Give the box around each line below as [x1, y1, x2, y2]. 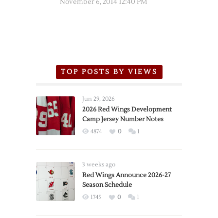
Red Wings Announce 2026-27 [82, 171, 171, 179]
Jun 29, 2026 [82, 95, 115, 103]
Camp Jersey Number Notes [82, 115, 163, 123]
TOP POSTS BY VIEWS [60, 68, 158, 76]
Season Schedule [82, 181, 132, 189]
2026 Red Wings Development [82, 106, 172, 113]
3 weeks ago [82, 161, 115, 168]
